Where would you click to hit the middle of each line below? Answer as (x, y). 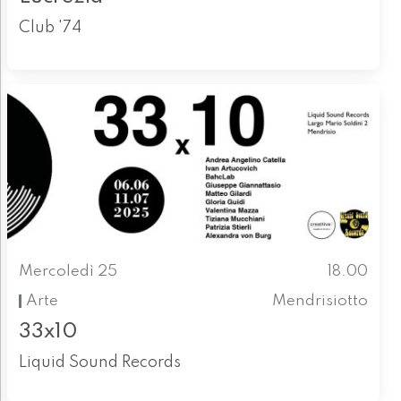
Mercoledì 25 (68, 272)
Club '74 (50, 28)
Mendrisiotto (320, 301)
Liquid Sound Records (99, 363)
